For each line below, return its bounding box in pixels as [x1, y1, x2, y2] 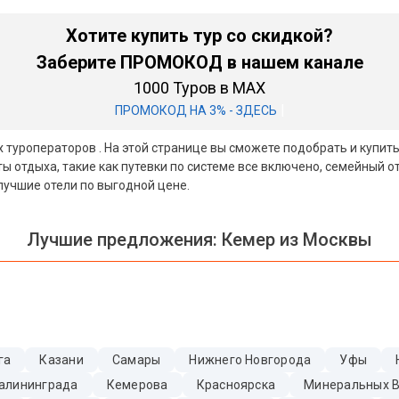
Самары [111, 353, 161, 367]
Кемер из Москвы [217, 229, 372, 250]
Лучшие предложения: [27, 229, 217, 250]
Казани [39, 353, 84, 367]
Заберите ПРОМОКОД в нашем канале [36, 52, 363, 73]
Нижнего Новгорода [189, 353, 312, 367]
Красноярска [196, 378, 276, 392]
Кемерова [106, 378, 168, 392]
